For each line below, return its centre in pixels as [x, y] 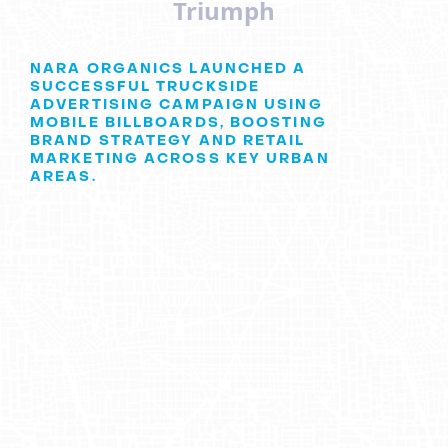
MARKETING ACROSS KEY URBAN [180, 159]
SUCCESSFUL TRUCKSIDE [145, 87]
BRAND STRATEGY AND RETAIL [168, 141]
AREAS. [63, 177]
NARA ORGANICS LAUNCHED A [168, 69]
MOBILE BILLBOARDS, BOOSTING [178, 123]
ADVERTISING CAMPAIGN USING [176, 105]
